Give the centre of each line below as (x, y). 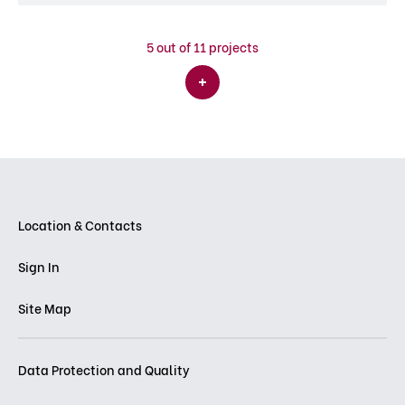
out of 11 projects (207, 47)
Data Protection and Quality (104, 369)
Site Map (45, 308)
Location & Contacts (80, 225)
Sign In (39, 266)
